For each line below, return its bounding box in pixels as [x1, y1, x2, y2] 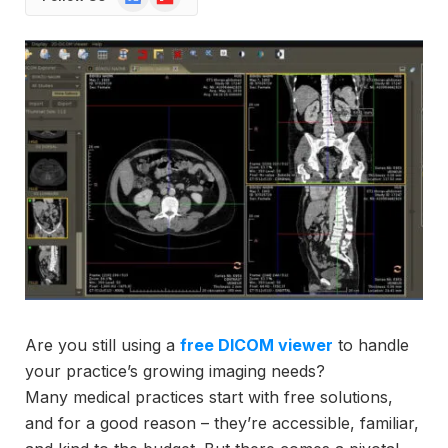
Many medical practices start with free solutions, [25, 387, 393, 408]
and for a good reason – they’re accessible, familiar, [25, 413, 419, 434]
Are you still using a [25, 335, 180, 356]
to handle [333, 335, 409, 356]
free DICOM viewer [180, 335, 333, 356]
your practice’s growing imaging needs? [25, 361, 325, 382]
